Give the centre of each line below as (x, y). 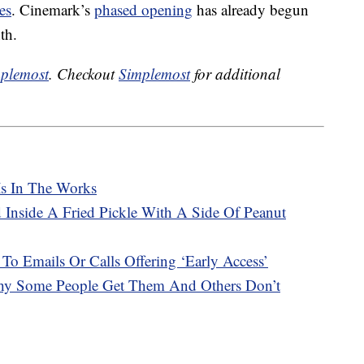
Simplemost (154, 74)
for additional (235, 74)
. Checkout (84, 74)
